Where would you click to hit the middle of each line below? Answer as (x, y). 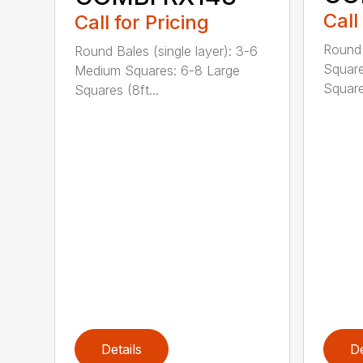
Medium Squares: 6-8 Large (158, 71)
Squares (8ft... (117, 90)
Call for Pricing (142, 23)
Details (122, 349)
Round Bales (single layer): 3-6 (167, 51)
